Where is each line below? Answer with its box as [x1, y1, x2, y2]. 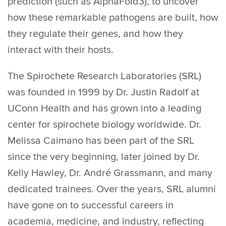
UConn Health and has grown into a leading [8, 102, 201, 115]
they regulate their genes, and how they [8, 28, 183, 40]
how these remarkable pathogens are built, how [8, 12, 218, 24]
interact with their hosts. [8, 44, 114, 56]
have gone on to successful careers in [8, 199, 174, 212]
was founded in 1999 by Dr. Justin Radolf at [8, 86, 199, 99]
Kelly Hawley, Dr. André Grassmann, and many [8, 167, 212, 180]
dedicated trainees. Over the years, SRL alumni [8, 183, 216, 196]
